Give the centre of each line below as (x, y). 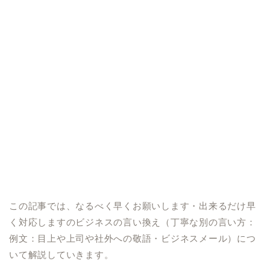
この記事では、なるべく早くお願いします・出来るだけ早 (133, 206)
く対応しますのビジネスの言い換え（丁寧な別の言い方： (133, 222)
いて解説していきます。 (61, 255)
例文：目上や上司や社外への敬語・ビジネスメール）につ (133, 238)
